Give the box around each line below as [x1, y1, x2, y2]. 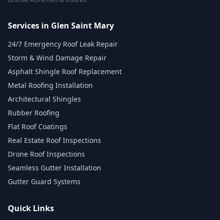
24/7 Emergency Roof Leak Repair [8, 39, 118, 49]
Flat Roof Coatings [8, 122, 67, 131]
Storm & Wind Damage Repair [8, 53, 107, 62]
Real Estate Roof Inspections [8, 136, 101, 145]
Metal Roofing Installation [8, 81, 93, 90]
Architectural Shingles [8, 94, 81, 104]
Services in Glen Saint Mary [8, 20, 114, 31]
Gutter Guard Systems [8, 177, 81, 186]
